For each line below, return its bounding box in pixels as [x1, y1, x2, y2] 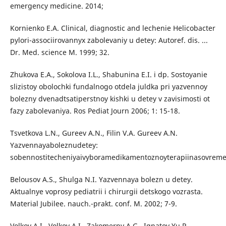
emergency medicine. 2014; [10, 1, 103, 11]
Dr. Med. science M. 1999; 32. [10, 47, 109, 58]
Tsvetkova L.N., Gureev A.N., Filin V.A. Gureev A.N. [10, 128, 178, 138]
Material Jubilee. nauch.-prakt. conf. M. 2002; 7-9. [10, 199, 177, 209]
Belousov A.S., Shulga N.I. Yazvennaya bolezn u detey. [10, 175, 193, 185]
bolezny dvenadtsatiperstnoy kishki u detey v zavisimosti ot [10, 94, 210, 104]
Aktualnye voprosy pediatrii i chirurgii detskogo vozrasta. [10, 187, 203, 197]
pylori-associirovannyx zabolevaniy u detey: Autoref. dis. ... [10, 35, 208, 45]
